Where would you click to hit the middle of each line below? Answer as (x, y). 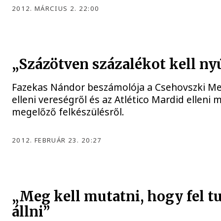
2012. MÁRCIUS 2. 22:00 (56, 8)
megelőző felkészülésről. (68, 112)
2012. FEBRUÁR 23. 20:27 (57, 140)
